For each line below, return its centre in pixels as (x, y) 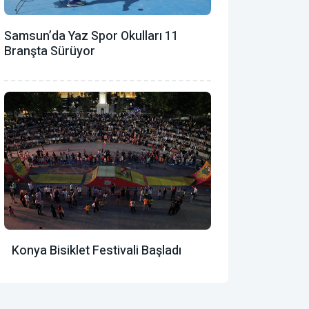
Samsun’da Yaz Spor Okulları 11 (91, 36)
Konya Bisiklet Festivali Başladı (93, 250)
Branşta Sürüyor (50, 51)
